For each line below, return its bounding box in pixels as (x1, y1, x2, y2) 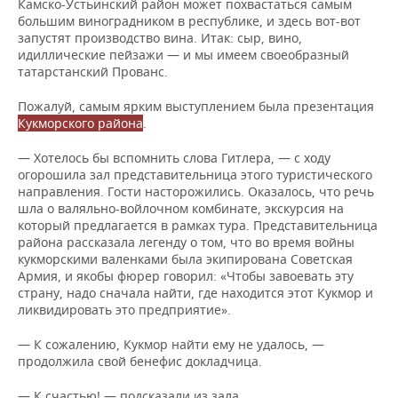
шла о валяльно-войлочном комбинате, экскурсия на (18, 200, 344, 218)
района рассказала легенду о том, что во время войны (18, 234, 354, 251)
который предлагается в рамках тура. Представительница (18, 217, 378, 235)
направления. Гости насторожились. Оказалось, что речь (18, 183, 374, 201)
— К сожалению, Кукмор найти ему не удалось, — (18, 336, 324, 354)
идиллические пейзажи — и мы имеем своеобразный (18, 46, 349, 64)
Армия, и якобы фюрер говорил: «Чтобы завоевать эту (18, 267, 354, 285)
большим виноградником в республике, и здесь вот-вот (18, 12, 361, 30)
